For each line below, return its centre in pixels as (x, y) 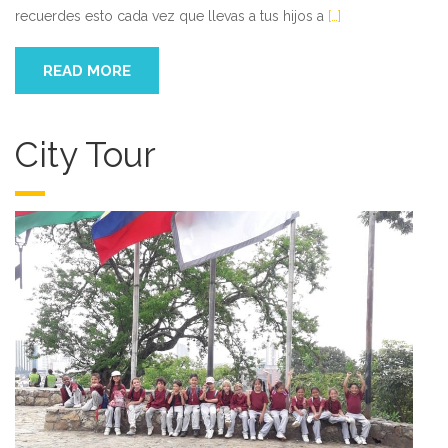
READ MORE (87, 70)
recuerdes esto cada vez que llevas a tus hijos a (171, 15)
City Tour (85, 154)
